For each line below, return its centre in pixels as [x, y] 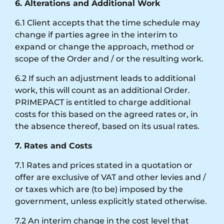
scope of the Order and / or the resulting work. [109, 58]
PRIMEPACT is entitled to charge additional [103, 102]
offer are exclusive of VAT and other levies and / [110, 177]
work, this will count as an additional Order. [102, 90]
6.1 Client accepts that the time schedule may [107, 22]
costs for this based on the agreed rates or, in [106, 114]
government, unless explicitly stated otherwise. [111, 201]
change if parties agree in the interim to [96, 34]
